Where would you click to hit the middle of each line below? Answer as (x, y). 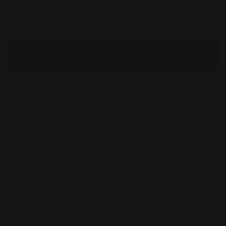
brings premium (162, 140)
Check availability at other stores (80, 24)
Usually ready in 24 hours (57, 10)
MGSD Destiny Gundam (77, 140)
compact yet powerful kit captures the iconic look (113, 194)
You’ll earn (68, 55)
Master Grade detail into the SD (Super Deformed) (114, 153)
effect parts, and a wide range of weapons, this (107, 181)
